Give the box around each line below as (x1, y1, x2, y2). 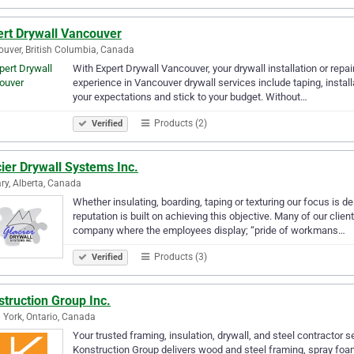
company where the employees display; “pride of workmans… (73, 224, 345, 236)
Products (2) (152, 117, 207, 129)
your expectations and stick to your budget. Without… (73, 90, 307, 103)
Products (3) (152, 250, 207, 262)
